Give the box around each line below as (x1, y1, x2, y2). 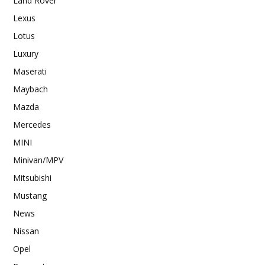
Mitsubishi (13, 172, 51, 183)
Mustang (13, 189, 47, 201)
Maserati (13, 65, 47, 77)
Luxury (13, 47, 38, 59)
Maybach (13, 83, 48, 95)
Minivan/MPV (13, 154, 63, 166)
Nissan (13, 225, 39, 237)
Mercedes (13, 118, 51, 130)
